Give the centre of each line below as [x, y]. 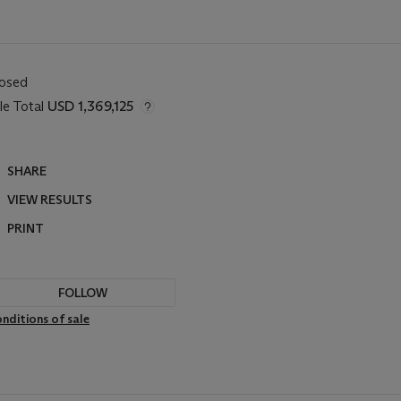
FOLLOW [82, 293]
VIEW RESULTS [50, 200]
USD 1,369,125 [90, 106]
